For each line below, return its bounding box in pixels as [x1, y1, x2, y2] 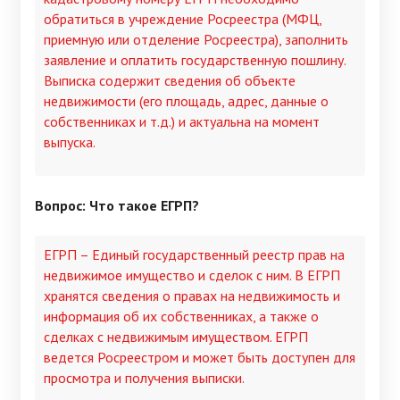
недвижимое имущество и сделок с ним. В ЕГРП [44, 265, 340, 284]
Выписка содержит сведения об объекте [44, 71, 296, 90]
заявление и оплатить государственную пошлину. [44, 51, 346, 70]
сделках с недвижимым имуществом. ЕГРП [44, 327, 308, 346]
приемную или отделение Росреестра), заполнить [44, 30, 348, 49]
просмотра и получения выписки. [44, 368, 245, 387]
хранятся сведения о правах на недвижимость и [44, 286, 340, 304]
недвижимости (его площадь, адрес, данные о [44, 92, 329, 111]
